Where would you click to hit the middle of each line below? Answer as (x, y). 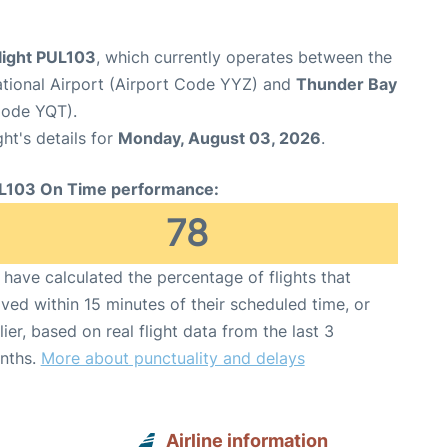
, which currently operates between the (244, 57)
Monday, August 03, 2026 (219, 138)
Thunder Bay (346, 84)
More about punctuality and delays (172, 358)
